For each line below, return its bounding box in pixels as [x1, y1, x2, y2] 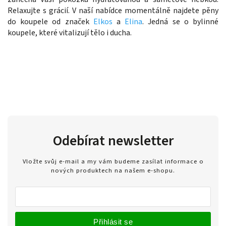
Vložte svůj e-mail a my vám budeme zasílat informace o [22, 157, 204, 166]
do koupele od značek [8, 16, 93, 27]
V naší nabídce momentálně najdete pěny [72, 5, 218, 16]
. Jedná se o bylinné [142, 16, 219, 27]
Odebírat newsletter [52, 130, 174, 151]
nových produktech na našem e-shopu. [51, 166, 175, 176]
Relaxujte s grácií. [8, 5, 72, 16]
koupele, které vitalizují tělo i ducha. [8, 27, 132, 38]
